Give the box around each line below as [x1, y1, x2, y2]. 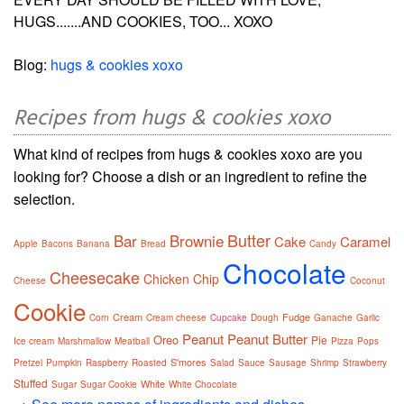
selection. [14, 188, 75, 209]
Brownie [170, 229, 224, 252]
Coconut [350, 274, 385, 287]
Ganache [314, 311, 353, 324]
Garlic [356, 311, 380, 324]
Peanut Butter [227, 329, 308, 348]
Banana [77, 237, 110, 250]
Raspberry [86, 356, 128, 369]
